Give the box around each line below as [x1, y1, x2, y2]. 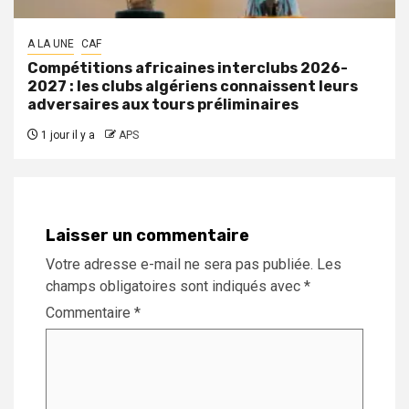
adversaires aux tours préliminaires [27, 95, 299, 113]
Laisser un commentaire [46, 225, 249, 246]
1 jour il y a [38, 128, 95, 142]
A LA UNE [27, 37, 74, 50]
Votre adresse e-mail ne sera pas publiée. [46, 255, 313, 273]
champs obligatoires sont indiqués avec [46, 277, 304, 295]
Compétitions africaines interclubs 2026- [27, 58, 348, 77]
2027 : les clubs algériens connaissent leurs [27, 77, 358, 95]
